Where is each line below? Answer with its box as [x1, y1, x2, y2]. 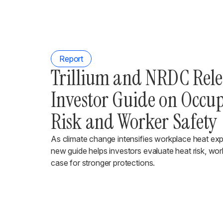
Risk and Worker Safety [51, 108, 218, 135]
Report [59, 54, 84, 64]
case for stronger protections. [51, 158, 155, 168]
